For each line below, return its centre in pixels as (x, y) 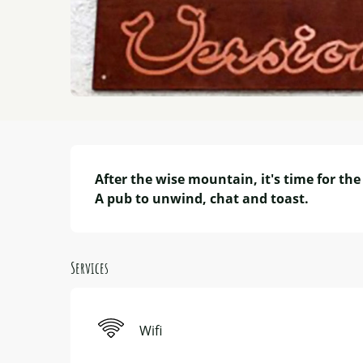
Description (113, 162)
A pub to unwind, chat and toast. (202, 198)
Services (90, 267)
